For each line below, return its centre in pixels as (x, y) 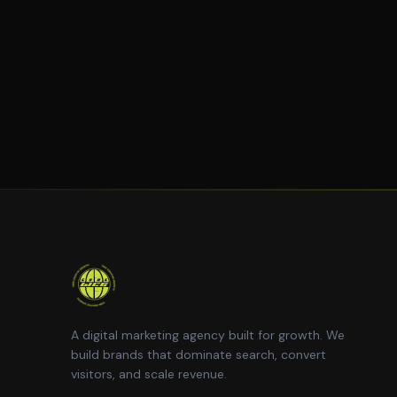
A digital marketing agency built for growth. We (208, 335)
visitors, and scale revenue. (149, 374)
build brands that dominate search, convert (198, 354)
